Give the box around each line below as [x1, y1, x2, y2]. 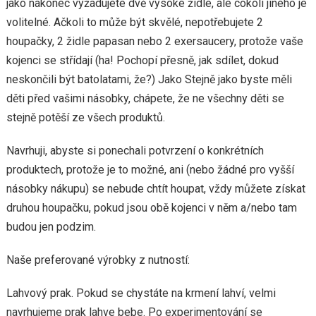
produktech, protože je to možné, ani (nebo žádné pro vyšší [6, 163, 294, 176]
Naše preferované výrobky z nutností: [6, 253, 190, 267]
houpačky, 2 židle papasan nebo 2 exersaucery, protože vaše [6, 35, 303, 48]
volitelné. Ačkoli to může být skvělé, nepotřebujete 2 [6, 16, 263, 29]
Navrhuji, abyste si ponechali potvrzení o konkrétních [6, 144, 264, 157]
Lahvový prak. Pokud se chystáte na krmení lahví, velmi [6, 286, 276, 300]
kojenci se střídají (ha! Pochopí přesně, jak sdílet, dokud [6, 54, 279, 67]
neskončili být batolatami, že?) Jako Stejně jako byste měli [6, 73, 292, 86]
